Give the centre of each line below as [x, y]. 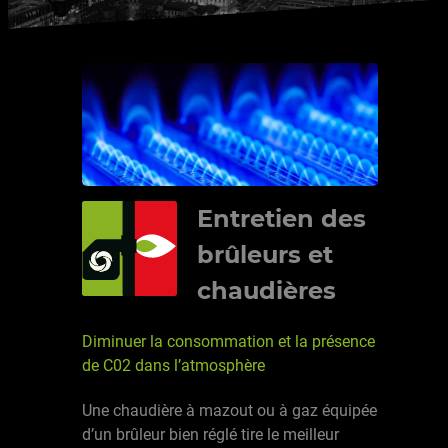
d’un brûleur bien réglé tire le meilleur [210, 434]
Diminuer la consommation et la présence [228, 341]
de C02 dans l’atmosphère [173, 365]
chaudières [266, 291]
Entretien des [281, 219]
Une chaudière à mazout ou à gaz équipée [229, 410]
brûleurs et [265, 255]
